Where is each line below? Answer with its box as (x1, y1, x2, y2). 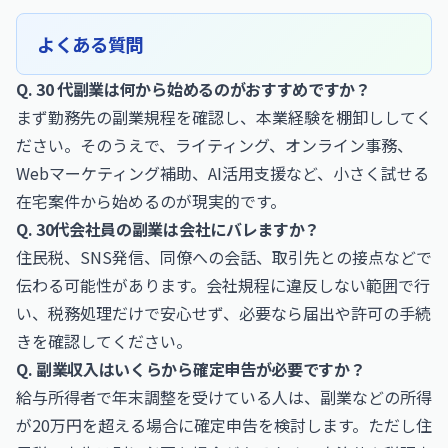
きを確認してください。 (16, 329, 192, 353)
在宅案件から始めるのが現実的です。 (16, 189, 286, 213)
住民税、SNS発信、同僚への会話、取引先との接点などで (16, 245, 432, 269)
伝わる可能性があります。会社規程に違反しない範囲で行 (16, 273, 430, 297)
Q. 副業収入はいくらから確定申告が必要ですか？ (16, 357, 366, 381)
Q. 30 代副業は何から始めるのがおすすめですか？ (16, 77, 371, 101)
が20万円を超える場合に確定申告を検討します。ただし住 (16, 413, 432, 437)
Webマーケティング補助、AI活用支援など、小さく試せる (16, 161, 429, 185)
